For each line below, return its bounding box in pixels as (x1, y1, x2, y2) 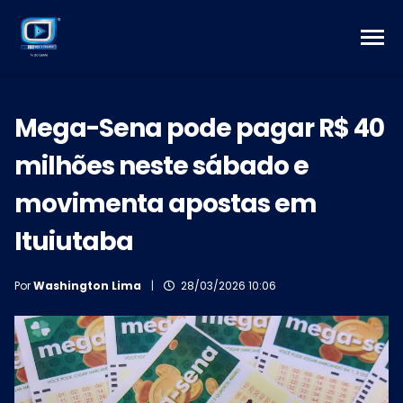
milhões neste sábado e (14, 148, 309, 184)
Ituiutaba (14, 223, 133, 259)
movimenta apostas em (14, 185, 317, 221)
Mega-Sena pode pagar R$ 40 (14, 110, 384, 146)
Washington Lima (33, 277, 141, 293)
